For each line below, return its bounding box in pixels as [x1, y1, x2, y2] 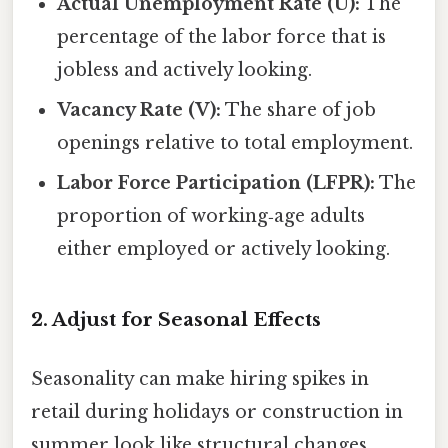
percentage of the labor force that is [57, 25, 387, 48]
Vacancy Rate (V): [57, 98, 222, 121]
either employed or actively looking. [57, 237, 391, 260]
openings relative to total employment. [57, 131, 414, 154]
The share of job [221, 98, 377, 121]
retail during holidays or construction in [31, 400, 403, 423]
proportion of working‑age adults [57, 204, 366, 227]
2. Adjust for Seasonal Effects [31, 307, 321, 331]
